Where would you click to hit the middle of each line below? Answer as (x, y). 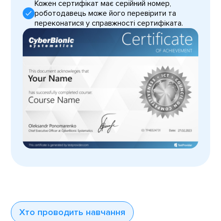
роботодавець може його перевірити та (106, 13)
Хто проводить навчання (73, 212)
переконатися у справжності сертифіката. (109, 23)
